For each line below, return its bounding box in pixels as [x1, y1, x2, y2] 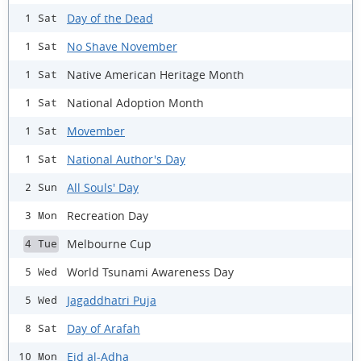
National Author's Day [67, 151, 185, 167]
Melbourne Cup [67, 235, 151, 251]
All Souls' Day [67, 179, 139, 195]
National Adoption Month [67, 94, 204, 110]
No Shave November [67, 38, 177, 54]
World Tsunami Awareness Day [67, 263, 234, 280]
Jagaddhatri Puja [67, 292, 156, 308]
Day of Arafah [67, 320, 140, 336]
